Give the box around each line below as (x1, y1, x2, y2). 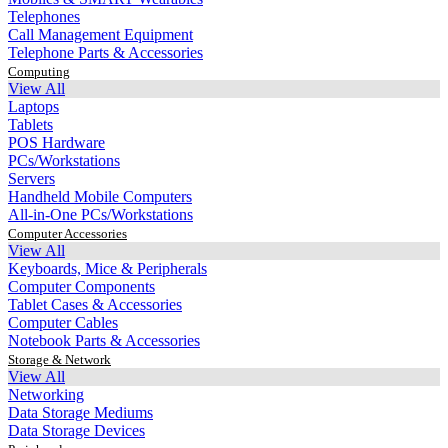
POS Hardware (8, 134, 105, 151)
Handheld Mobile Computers (8, 188, 192, 205)
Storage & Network (8, 352, 111, 367)
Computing (8, 64, 70, 79)
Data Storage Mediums (8, 404, 153, 421)
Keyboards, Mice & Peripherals (8, 260, 207, 277)
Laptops (8, 98, 59, 115)
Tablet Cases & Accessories (8, 296, 182, 313)
